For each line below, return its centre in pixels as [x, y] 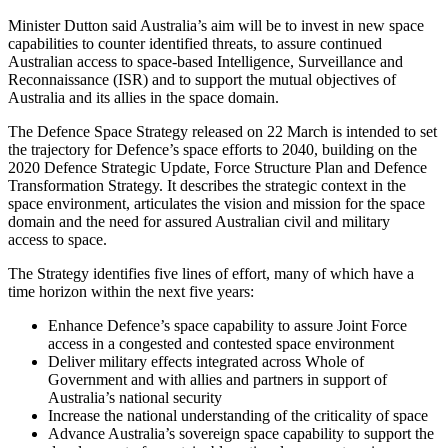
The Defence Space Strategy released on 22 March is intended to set [222, 131]
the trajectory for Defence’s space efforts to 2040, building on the [212, 149]
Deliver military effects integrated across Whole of [206, 361]
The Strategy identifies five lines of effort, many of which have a [211, 273]
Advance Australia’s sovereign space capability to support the [241, 433]
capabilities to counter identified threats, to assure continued [195, 43]
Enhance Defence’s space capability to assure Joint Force [227, 325]
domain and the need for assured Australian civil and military [199, 221]
